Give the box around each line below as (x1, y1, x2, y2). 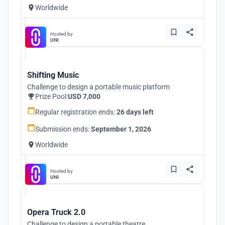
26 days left (117, 108, 154, 116)
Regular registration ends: (35, 108, 117, 116)
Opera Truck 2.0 (27, 207, 85, 217)
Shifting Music (27, 70, 79, 80)
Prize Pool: (35, 92, 68, 100)
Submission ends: (35, 125, 91, 133)
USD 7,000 (68, 92, 100, 100)
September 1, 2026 (91, 125, 151, 133)
